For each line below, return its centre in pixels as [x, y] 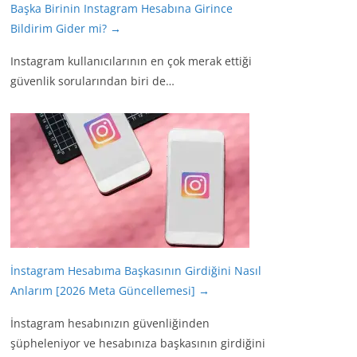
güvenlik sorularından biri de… [92, 81]
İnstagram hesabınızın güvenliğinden [110, 323]
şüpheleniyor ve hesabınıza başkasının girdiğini [138, 343]
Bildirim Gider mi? [60, 28]
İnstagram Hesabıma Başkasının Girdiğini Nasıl [136, 271]
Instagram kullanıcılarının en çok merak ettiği [131, 61]
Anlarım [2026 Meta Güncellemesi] [104, 290]
